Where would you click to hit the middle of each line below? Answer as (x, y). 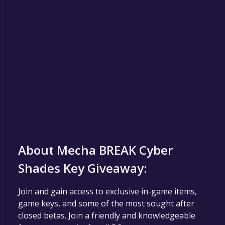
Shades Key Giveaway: (82, 168)
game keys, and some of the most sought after (106, 203)
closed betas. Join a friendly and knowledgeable (107, 215)
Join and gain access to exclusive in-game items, (107, 191)
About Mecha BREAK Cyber (95, 150)
